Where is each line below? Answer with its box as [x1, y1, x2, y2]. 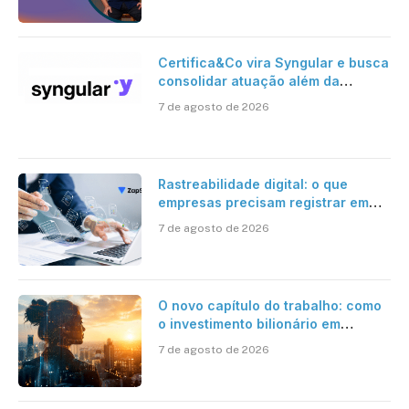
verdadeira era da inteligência [157, 351, 355, 368]
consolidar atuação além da [157, 72, 340, 89]
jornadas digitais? [157, 212, 274, 228]
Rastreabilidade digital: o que [157, 175, 348, 192]
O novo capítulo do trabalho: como [157, 297, 382, 313]
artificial [157, 370, 213, 386]
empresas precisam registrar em [157, 194, 369, 210]
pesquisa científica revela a [157, 333, 340, 350]
